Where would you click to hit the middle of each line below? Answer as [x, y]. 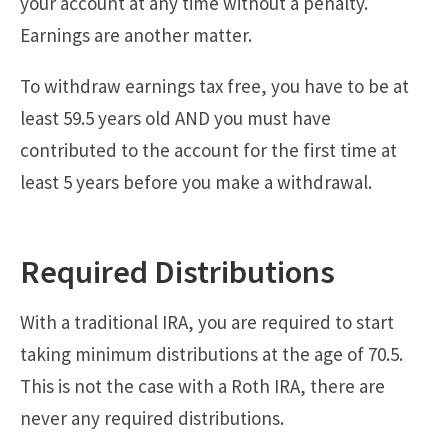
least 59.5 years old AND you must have [175, 117]
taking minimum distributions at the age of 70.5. [211, 353]
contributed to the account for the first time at [208, 149]
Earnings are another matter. [136, 34]
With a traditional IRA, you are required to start [207, 321]
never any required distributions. [152, 417]
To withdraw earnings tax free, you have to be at [214, 85]
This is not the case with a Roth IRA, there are [202, 385]
